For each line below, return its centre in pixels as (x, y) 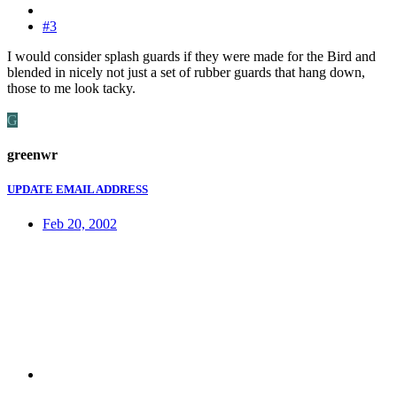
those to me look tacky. (71, 88)
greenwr (32, 154)
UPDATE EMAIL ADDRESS (78, 190)
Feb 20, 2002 (80, 224)
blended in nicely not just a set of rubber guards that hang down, (186, 72)
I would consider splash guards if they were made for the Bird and (191, 56)
